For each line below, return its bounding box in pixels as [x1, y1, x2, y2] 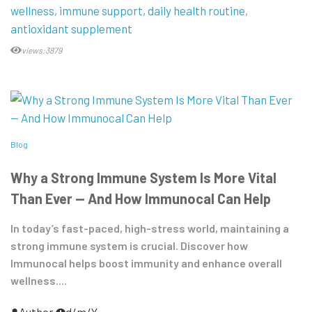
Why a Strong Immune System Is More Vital [10, 169, 276, 187]
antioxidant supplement [10, 22, 132, 36]
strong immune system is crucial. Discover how [10, 239, 248, 253]
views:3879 [22, 45, 62, 56]
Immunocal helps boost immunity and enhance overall [10, 256, 282, 270]
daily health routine [148, 3, 245, 18]
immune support [59, 3, 143, 18]
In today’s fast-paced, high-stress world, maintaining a [10, 221, 289, 235]
